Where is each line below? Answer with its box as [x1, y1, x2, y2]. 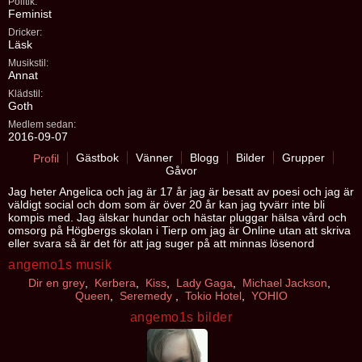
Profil [32, 152, 59, 165]
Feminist [8, 7, 52, 20]
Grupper [281, 151, 325, 164]
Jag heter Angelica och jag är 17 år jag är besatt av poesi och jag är [8, 185, 354, 198]
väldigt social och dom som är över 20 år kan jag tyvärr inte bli [8, 198, 325, 211]
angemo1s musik [8, 258, 112, 271]
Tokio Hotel [184, 289, 242, 302]
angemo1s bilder [129, 310, 233, 324]
